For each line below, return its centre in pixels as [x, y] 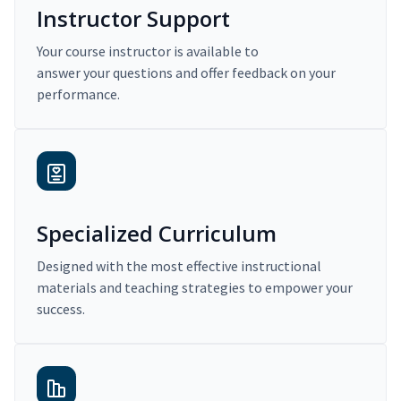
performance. [78, 94]
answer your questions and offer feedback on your [186, 73]
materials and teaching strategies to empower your [195, 288]
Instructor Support [133, 19]
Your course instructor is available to [148, 51]
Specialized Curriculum [157, 234]
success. [61, 309]
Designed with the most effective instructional [179, 266]
